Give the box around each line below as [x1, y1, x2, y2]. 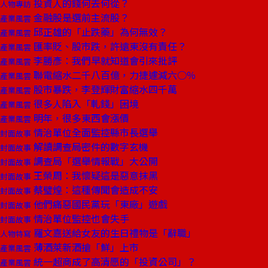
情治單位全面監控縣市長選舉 [31, 125, 158, 139]
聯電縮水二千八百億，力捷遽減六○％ [31, 68, 196, 82]
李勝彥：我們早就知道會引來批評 [31, 53, 177, 68]
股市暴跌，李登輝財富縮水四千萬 [31, 82, 177, 96]
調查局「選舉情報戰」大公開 [31, 154, 158, 168]
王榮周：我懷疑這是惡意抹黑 [31, 168, 158, 182]
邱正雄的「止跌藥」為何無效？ [31, 25, 167, 39]
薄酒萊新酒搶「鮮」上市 [31, 240, 139, 254]
